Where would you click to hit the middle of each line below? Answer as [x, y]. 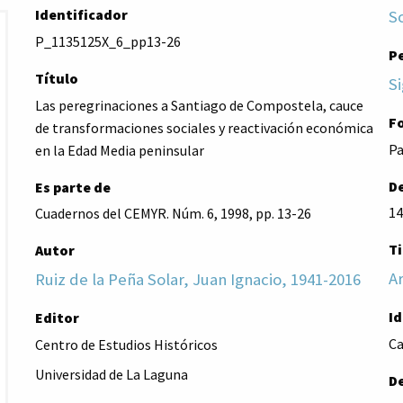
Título [56, 78]
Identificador [81, 14]
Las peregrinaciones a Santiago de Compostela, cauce [199, 105]
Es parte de [72, 187]
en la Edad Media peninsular [119, 150]
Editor [57, 318]
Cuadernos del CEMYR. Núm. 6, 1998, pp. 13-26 [173, 214]
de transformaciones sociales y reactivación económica [204, 127]
